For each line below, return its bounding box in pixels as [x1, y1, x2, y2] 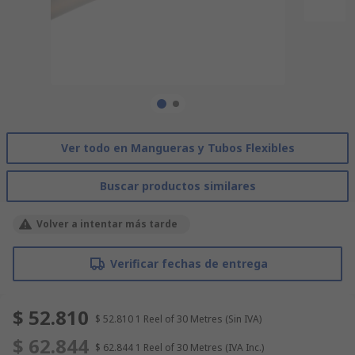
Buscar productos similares [99, 177, 256, 193]
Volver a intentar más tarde [36, 216, 177, 231]
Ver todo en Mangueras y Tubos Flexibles [60, 139, 295, 155]
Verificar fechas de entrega [109, 255, 268, 271]
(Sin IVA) [225, 311, 261, 326]
